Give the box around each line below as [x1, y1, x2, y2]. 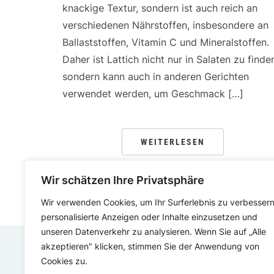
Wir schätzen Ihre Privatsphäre [41, 174, 204, 187]
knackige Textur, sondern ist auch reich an [62, 2, 257, 14]
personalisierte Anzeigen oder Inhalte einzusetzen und [41, 212, 257, 222]
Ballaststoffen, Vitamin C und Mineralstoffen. [62, 36, 269, 48]
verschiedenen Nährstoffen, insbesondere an [62, 19, 268, 31]
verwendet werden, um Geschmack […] [62, 87, 243, 100]
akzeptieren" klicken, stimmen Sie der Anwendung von [41, 241, 259, 251]
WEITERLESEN [140, 137, 205, 147]
